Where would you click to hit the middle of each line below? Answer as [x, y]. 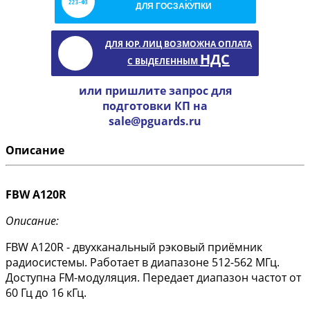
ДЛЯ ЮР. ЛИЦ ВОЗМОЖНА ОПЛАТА [179, 44]
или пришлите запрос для [155, 91]
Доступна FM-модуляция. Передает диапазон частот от [153, 278]
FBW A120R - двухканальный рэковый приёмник [134, 247]
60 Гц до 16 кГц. [46, 293]
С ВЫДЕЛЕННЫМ [164, 62]
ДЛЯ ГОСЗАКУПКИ [173, 7]
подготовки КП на [155, 106]
